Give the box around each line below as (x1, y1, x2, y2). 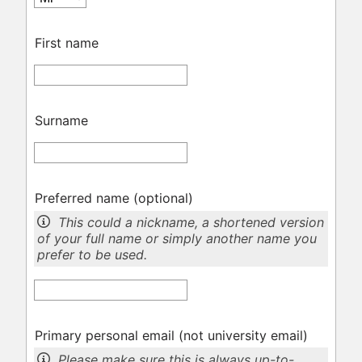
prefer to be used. (37, 246, 148, 263)
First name (34, 35, 99, 52)
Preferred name (34, 190, 133, 207)
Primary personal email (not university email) (34, 326, 308, 343)
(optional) (133, 190, 193, 207)
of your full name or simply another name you (37, 230, 318, 247)
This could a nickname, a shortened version (58, 214, 325, 231)
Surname (34, 112, 88, 129)
